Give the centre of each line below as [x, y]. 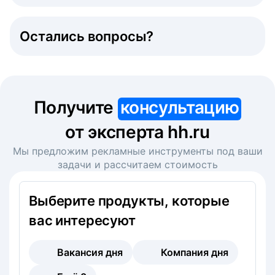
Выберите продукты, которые [129, 200]
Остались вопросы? [87, 36]
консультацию [180, 107]
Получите [76, 107]
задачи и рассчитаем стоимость [137, 164]
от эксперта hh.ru [137, 132]
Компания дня [195, 252]
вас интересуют [82, 220]
